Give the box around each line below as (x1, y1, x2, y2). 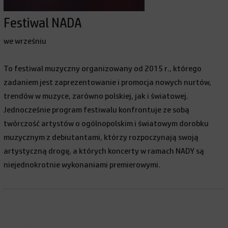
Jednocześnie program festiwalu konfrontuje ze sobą (4, 106, 190, 114)
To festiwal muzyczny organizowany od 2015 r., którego (4, 65, 202, 73)
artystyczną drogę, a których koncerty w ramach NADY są (4, 147, 205, 155)
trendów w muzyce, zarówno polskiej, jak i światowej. (4, 92, 189, 100)
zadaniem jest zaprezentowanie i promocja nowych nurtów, (4, 78, 212, 87)
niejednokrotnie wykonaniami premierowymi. (4, 161, 161, 169)
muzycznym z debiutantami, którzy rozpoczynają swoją (4, 133, 199, 141)
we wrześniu (4, 37, 47, 45)
